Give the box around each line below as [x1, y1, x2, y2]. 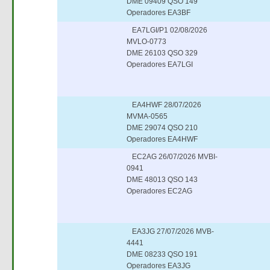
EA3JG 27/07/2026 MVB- [127, 227, 215, 236]
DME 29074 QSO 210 [127, 124, 198, 132]
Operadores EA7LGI [127, 60, 193, 69]
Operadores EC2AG [127, 187, 193, 195]
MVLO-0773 [127, 37, 167, 46]
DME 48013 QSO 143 [127, 175, 198, 184]
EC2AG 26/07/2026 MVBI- [127, 152, 218, 161]
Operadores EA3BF [127, 8, 191, 17]
